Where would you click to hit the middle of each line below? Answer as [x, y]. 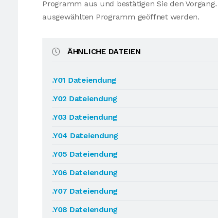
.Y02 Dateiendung [85, 99]
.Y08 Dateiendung [85, 209]
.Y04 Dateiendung [85, 136]
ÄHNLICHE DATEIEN [104, 51]
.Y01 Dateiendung [84, 80]
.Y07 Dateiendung [85, 191]
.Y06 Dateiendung [85, 173]
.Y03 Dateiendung [85, 117]
